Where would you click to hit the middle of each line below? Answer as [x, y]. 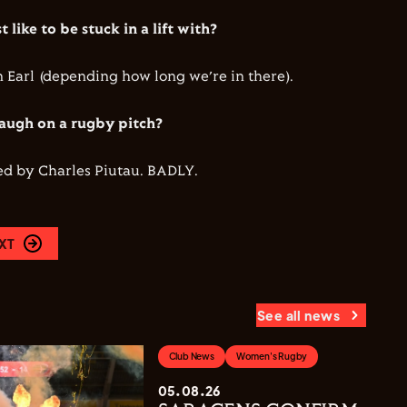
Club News [191, 356]
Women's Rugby [272, 356]
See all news [298, 315]
